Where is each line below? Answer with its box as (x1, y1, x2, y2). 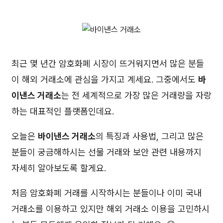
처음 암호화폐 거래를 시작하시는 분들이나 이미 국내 (11, 188, 202, 199)
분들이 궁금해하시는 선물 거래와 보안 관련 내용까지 (11, 147, 202, 158)
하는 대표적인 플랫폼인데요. (11, 106, 114, 117)
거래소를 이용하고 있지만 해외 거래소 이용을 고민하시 (11, 204, 210, 215)
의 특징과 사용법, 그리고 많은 (96, 131, 204, 142)
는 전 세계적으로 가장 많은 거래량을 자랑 (61, 90, 212, 101)
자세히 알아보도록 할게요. (11, 163, 106, 174)
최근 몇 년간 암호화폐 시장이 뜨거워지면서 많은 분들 (11, 58, 204, 69)
